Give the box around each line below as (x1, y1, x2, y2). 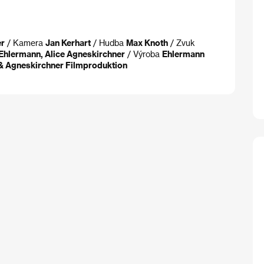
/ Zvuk (168, 38, 195, 48)
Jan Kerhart (45, 38, 91, 48)
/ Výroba (125, 49, 162, 59)
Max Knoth (126, 38, 168, 48)
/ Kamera (5, 38, 45, 48)
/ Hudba (91, 38, 126, 48)
